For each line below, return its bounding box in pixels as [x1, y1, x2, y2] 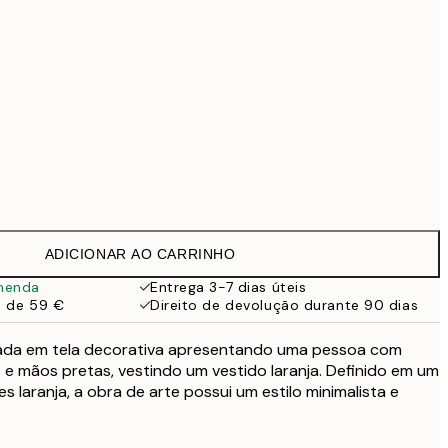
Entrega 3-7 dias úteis [150, 278, 307, 296]
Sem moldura [102, 180, 194, 197]
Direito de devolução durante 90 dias [150, 296, 419, 314]
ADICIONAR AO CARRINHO [44, 246, 236, 262]
